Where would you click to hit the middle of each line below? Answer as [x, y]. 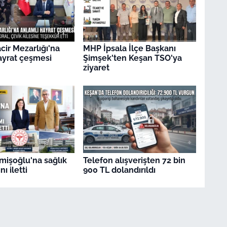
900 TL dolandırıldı [119, 170]
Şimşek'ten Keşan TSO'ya [132, 58]
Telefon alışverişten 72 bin [134, 160]
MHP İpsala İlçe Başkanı [129, 49]
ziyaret [96, 68]
